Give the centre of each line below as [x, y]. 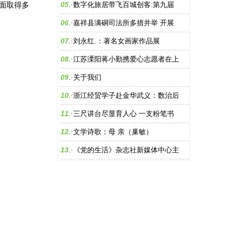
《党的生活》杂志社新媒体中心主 [126, 150]
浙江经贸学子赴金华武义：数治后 [126, 96]
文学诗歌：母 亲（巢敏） [113, 132]
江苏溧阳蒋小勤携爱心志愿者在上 [126, 59]
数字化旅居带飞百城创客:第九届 [124, 5]
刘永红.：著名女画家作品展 [117, 41]
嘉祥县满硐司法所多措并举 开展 [124, 23]
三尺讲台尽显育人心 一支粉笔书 [124, 114]
